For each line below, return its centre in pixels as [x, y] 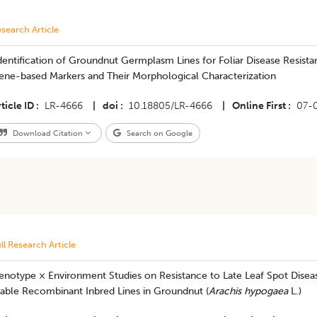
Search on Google [158, 133]
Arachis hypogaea [248, 291]
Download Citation [47, 133]
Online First [259, 106]
